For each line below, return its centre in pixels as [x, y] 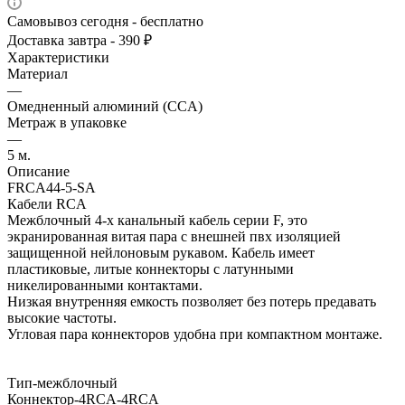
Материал [38, 74]
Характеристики [58, 58]
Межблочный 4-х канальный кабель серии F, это [157, 221]
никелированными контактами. [105, 286]
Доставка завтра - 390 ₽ [80, 41]
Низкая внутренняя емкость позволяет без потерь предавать [192, 302]
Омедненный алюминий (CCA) [105, 107]
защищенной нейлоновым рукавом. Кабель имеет [161, 253]
